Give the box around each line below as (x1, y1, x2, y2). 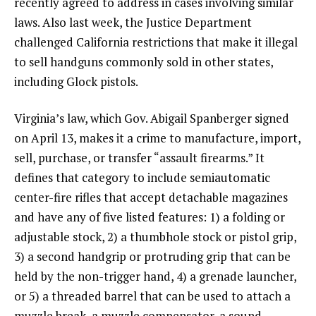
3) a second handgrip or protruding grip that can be (14, 248, 291, 265)
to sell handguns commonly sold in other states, (14, 54, 273, 71)
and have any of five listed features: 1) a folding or (14, 209, 285, 226)
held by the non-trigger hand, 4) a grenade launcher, (14, 268, 296, 285)
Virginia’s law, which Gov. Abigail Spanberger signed (14, 110, 289, 127)
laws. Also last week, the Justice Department (14, 14, 252, 31)
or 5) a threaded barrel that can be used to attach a (14, 288, 291, 305)
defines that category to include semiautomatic (14, 169, 270, 186)
